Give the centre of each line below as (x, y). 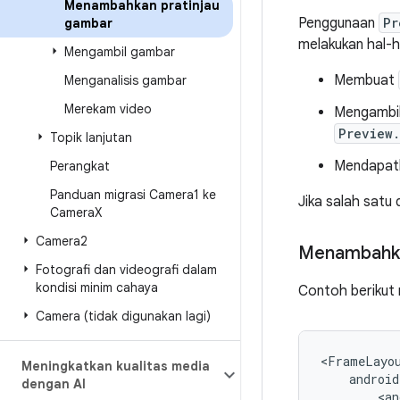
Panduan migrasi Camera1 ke (133, 195)
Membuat (366, 80)
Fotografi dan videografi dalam (126, 270)
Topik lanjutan (91, 137)
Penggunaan (338, 23)
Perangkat (80, 166)
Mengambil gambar (120, 52)
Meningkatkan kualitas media (116, 366)
